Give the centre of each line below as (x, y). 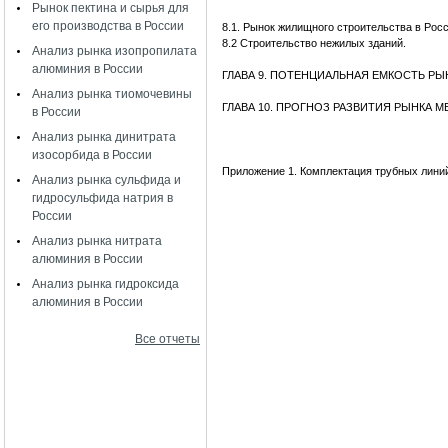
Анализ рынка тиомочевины (112, 94)
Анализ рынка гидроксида (105, 284)
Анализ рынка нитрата (97, 241)
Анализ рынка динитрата (104, 137)
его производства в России (108, 26)
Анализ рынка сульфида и (106, 180)
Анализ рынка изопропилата (114, 51)
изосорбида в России (92, 155)
